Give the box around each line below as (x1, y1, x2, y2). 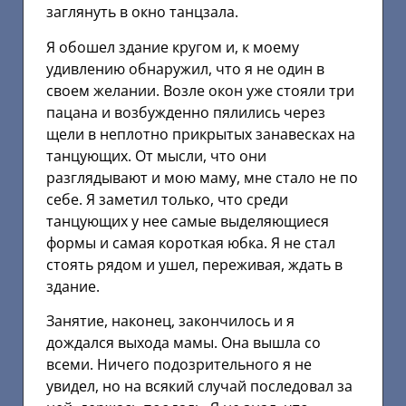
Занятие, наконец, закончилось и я (46, 311, 295, 332)
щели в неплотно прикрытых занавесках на (46, 123, 355, 144)
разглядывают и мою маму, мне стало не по (46, 167, 358, 188)
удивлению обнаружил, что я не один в (46, 58, 324, 79)
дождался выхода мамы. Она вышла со (46, 333, 321, 353)
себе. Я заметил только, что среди (46, 188, 288, 209)
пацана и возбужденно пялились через (46, 101, 325, 122)
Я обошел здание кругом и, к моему (46, 36, 299, 57)
